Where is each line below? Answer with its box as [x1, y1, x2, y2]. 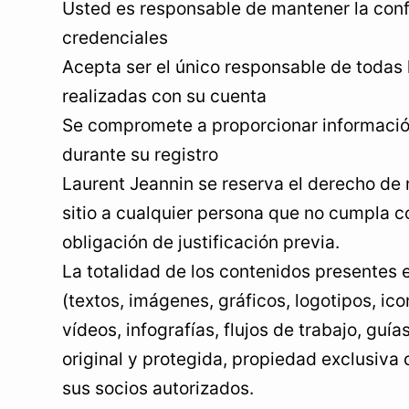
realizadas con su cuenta [62, 85, 267, 107]
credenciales [62, 26, 168, 48]
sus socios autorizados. [62, 377, 254, 399]
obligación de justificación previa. [62, 231, 340, 253]
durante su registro [62, 143, 218, 165]
